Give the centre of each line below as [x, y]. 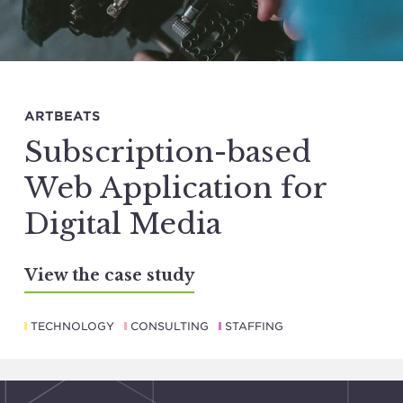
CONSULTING [170, 327]
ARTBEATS [62, 116]
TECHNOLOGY [72, 327]
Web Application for [176, 188]
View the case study [109, 276]
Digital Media [123, 224]
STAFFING [254, 327]
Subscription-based [168, 152]
